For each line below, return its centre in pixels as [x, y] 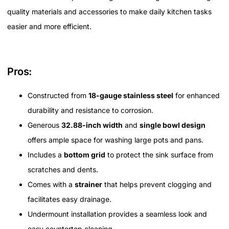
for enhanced [197, 95]
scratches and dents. [63, 169]
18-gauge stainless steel [131, 95]
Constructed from [58, 95]
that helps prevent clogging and [157, 184]
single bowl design [173, 125]
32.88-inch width [92, 125]
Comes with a [51, 184]
